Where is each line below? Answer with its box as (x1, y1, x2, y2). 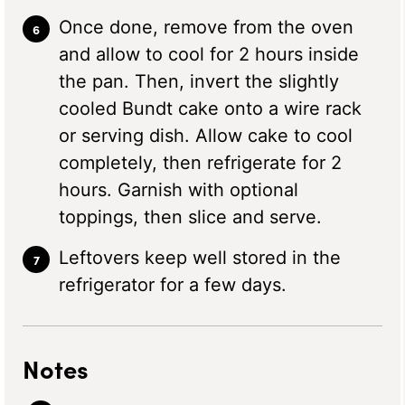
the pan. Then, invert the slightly (59, 70, 339, 92)
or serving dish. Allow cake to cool (59, 124, 353, 146)
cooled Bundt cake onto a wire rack (59, 97, 362, 119)
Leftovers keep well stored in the (59, 246, 341, 268)
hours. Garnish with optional (59, 178, 298, 201)
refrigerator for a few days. (59, 273, 287, 296)
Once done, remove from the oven (59, 15, 353, 38)
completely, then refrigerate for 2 (59, 151, 342, 174)
